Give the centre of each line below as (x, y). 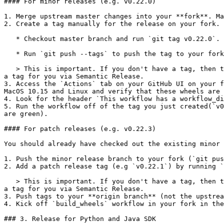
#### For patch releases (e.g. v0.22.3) (80, 129)
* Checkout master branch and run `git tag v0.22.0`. (10, 39)
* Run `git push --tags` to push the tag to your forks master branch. (10, 54)
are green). (26, 114)
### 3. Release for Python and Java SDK (80, 219)
